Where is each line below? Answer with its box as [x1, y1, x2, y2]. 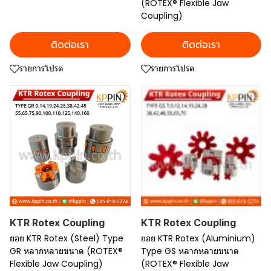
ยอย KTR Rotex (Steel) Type [10, 232, 123, 244]
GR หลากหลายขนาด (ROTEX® [10, 244, 123, 257]
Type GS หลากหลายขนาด [140, 244, 239, 257]
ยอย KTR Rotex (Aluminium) [140, 232, 255, 244]
